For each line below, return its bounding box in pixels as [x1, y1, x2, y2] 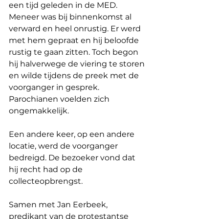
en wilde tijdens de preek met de [9, 70, 141, 80]
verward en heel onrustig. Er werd [9, 23, 143, 33]
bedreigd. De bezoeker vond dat [9, 153, 137, 162]
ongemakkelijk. [9, 106, 69, 115]
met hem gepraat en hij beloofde [9, 35, 141, 45]
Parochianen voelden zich [9, 94, 111, 104]
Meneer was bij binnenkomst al [9, 12, 133, 22]
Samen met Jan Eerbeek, [9, 199, 109, 209]
